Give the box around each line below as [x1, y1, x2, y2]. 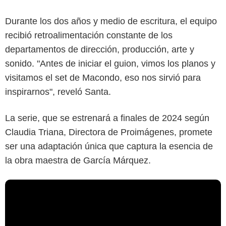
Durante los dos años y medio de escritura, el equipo [5, 16, 217, 27]
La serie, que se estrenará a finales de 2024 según [5, 113, 209, 124]
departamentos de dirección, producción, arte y [5, 44, 194, 55]
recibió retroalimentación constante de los [5, 30, 173, 41]
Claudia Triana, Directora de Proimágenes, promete [5, 127, 212, 138]
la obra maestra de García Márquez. [5, 155, 151, 166]
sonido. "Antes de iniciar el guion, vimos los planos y [5, 59, 215, 69]
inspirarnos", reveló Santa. [5, 87, 111, 97]
